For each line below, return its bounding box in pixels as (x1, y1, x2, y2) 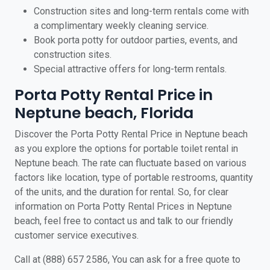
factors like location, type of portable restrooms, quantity (14, 172, 253, 183)
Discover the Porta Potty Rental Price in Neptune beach (14, 128, 248, 140)
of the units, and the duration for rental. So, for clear (14, 186, 228, 198)
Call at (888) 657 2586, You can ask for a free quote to (14, 254, 240, 265)
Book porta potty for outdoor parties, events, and (34, 34, 237, 46)
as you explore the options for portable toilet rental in (14, 143, 238, 154)
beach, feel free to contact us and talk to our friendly (14, 215, 233, 227)
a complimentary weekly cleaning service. (34, 20, 209, 31)
